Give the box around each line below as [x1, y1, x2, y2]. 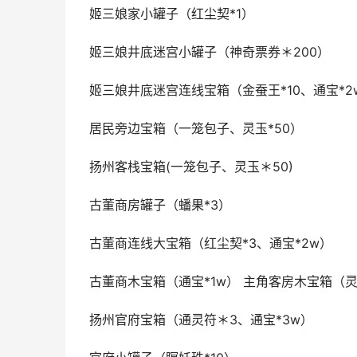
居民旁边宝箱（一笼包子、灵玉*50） [89, 121, 303, 136]
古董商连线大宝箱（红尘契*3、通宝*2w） [89, 236, 332, 251]
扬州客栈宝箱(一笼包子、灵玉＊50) [89, 159, 293, 175]
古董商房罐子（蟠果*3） [89, 198, 231, 213]
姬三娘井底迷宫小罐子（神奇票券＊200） [89, 45, 330, 60]
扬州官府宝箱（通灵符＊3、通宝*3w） [89, 312, 313, 328]
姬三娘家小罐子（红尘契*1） [89, 6, 254, 22]
